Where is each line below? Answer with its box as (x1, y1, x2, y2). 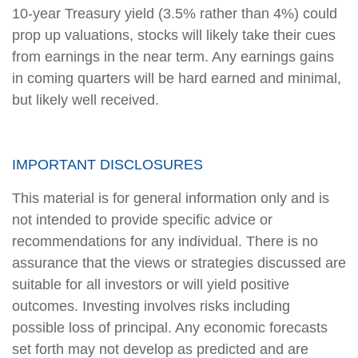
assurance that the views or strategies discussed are (12, 254, 346, 271)
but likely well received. (12, 91, 159, 108)
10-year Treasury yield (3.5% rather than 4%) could (12, 5, 337, 22)
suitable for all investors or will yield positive (12, 276, 289, 292)
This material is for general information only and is (12, 189, 329, 206)
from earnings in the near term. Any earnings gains (12, 48, 334, 65)
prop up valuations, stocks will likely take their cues (12, 26, 336, 43)
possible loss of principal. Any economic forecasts (12, 319, 328, 336)
